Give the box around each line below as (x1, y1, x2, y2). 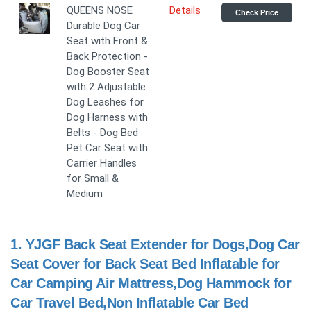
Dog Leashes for (67, 96, 144, 109)
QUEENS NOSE (67, 4, 133, 17)
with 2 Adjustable (67, 81, 146, 94)
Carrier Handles (67, 157, 137, 170)
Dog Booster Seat (67, 65, 149, 78)
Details (169, 4, 201, 17)
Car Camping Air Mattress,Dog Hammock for (10, 276, 291, 292)
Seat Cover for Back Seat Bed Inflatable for (10, 256, 280, 272)
